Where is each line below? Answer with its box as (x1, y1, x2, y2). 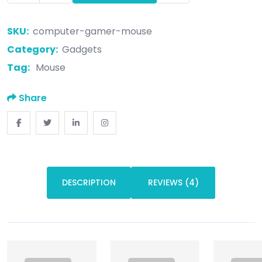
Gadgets (62, 42, 102, 56)
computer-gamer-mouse (33, 24, 152, 38)
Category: (7, 42, 58, 56)
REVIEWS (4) (147, 177, 199, 189)
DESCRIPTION (62, 177, 116, 189)
